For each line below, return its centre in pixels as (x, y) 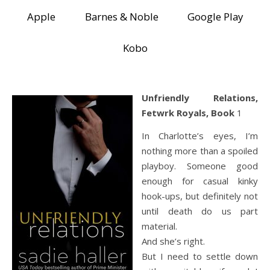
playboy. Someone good (200, 166)
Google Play (215, 17)
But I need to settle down (200, 256)
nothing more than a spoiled (200, 151)
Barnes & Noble (121, 17)
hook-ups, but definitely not (200, 196)
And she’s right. (173, 241)
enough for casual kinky (200, 181)
